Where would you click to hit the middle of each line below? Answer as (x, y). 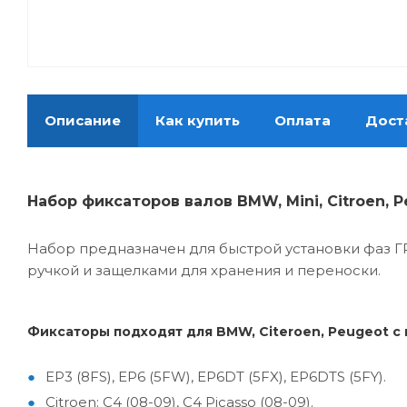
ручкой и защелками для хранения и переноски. (204, 271)
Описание (83, 121)
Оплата (303, 121)
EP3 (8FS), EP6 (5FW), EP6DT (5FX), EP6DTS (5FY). (216, 377)
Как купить (198, 121)
